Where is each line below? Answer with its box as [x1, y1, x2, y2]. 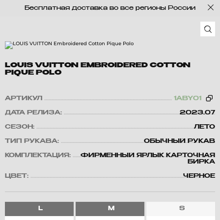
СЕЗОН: [5, 124, 34, 130]
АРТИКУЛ [5, 96, 42, 102]
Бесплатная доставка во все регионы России [25, 5, 195, 11]
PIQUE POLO [5, 69, 61, 76]
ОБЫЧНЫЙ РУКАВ [144, 138, 215, 144]
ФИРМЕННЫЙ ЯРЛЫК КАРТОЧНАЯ [81, 153, 215, 159]
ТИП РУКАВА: [5, 138, 59, 144]
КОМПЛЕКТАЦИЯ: [5, 153, 71, 159]
